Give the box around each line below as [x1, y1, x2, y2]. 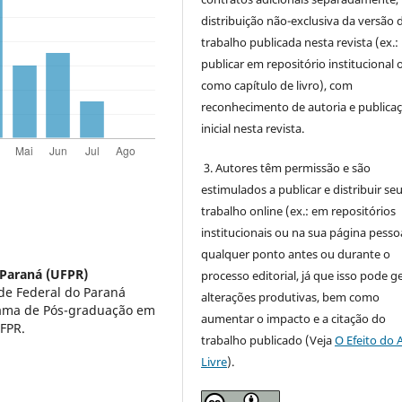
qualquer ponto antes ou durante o [201, 245, 391, 262]
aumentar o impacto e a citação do [201, 310, 387, 327]
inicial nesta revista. [201, 119, 305, 136]
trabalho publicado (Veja [201, 331, 336, 348]
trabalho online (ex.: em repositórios [201, 202, 397, 219]
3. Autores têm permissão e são [201, 159, 371, 176]
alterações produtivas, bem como [201, 288, 380, 305]
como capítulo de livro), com [201, 76, 354, 93]
